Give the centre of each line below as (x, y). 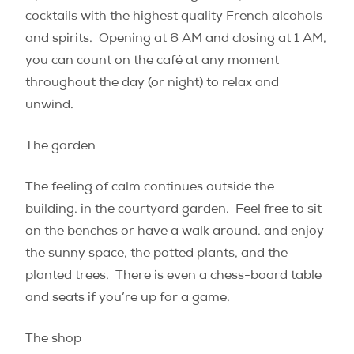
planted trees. (67, 277)
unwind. (49, 106)
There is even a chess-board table (218, 277)
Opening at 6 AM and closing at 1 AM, (213, 40)
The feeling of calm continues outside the (150, 188)
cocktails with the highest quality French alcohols (174, 17)
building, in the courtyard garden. (127, 210)
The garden (60, 147)
